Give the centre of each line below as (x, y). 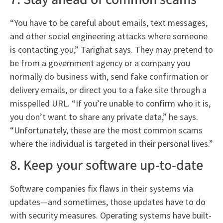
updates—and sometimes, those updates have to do (108, 202)
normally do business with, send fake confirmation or (109, 76)
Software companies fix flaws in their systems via (102, 189)
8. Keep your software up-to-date (107, 166)
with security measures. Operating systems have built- (111, 216)
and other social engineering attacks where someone (109, 36)
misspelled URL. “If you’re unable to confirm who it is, (110, 103)
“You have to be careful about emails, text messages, (109, 22)
